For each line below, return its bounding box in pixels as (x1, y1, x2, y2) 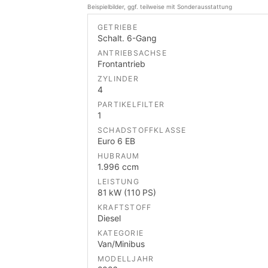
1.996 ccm (98, 162, 139, 172)
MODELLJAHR (98, 254, 154, 264)
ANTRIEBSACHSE (98, 48, 167, 58)
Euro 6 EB (98, 136, 135, 147)
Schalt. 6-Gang (98, 33, 157, 44)
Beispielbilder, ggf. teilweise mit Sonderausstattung (87, 3, 232, 11)
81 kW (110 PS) (98, 187, 156, 198)
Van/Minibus (98, 239, 145, 249)
